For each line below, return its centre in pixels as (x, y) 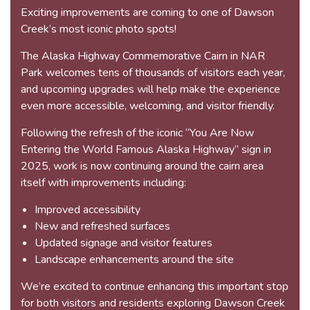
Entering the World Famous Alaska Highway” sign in (146, 150)
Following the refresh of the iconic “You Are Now (137, 133)
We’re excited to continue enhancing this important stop (155, 287)
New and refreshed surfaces (102, 227)
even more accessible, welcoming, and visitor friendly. (148, 106)
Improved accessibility (88, 210)
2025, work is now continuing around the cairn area (142, 166)
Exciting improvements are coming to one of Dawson (147, 13)
